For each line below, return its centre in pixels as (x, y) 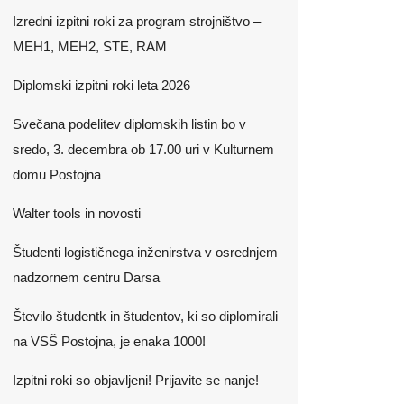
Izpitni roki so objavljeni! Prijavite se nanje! (136, 380)
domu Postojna (57, 174)
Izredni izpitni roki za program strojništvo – (137, 21)
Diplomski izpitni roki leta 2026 (101, 85)
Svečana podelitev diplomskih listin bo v (129, 124)
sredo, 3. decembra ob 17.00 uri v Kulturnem (143, 149)
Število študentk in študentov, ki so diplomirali (145, 316)
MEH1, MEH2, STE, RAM (90, 46)
